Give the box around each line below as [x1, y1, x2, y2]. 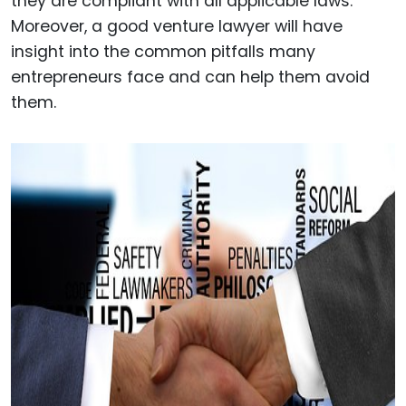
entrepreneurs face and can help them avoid [11, 66, 370, 89]
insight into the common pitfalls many [11, 41, 315, 63]
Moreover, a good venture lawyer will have [11, 15, 343, 38]
